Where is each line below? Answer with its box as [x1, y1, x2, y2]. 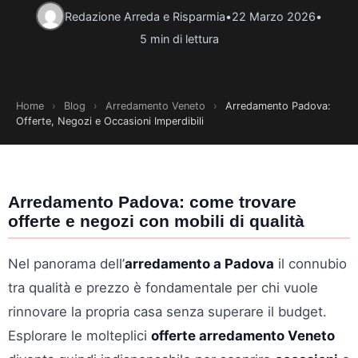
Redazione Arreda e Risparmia [65, 9, 225, 23]
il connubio [274, 256, 347, 272]
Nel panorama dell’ [8, 256, 125, 272]
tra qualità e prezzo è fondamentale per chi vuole [8, 280, 318, 296]
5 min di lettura [139, 32, 219, 46]
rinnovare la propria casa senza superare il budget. [8, 304, 327, 320]
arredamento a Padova [125, 256, 274, 272]
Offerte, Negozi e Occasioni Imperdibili [16, 115, 204, 127]
